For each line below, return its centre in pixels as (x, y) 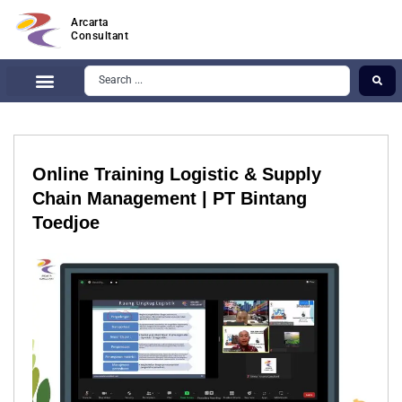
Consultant (100, 36)
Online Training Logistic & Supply (177, 175)
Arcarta (90, 23)
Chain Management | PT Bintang (170, 199)
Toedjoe (66, 223)
